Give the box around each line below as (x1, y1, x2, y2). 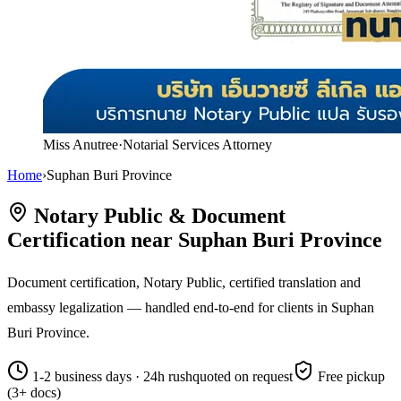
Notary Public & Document (34, 203, 286, 227)
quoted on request (192, 368, 293, 384)
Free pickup (314, 368, 385, 384)
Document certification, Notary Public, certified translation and (7, 274, 361, 290)
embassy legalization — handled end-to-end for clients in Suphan (7, 299, 374, 315)
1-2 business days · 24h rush (29, 368, 192, 384)
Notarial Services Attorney (123, 137, 272, 152)
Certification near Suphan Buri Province (7, 227, 382, 252)
